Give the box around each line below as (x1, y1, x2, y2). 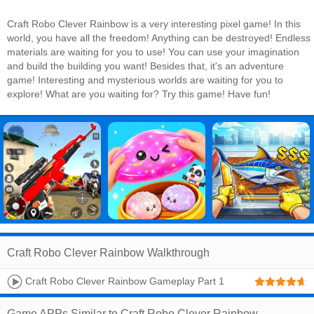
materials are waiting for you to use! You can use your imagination (7, 46, 299, 57)
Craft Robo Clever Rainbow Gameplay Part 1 (22, 275, 224, 287)
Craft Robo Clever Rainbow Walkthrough (7, 247, 210, 259)
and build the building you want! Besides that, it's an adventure (7, 60, 284, 71)
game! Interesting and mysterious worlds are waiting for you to (7, 74, 283, 86)
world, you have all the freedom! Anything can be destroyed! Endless (7, 32, 310, 43)
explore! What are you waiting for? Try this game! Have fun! (7, 88, 271, 100)
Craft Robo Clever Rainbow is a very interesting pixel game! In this (7, 18, 301, 29)
